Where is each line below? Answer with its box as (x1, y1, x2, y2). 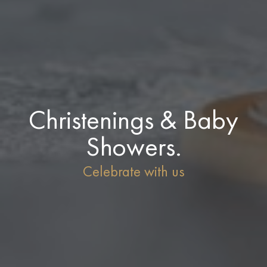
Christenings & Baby (29, 102, 238, 137)
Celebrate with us (82, 161, 185, 181)
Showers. (85, 129, 182, 164)
